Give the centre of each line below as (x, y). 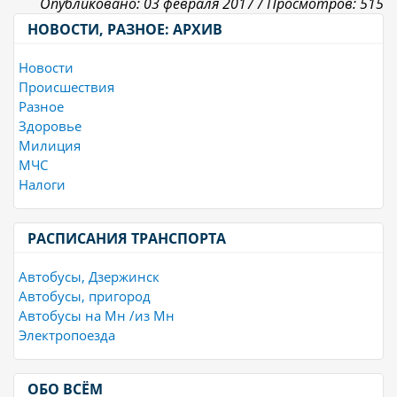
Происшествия (66, 87)
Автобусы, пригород (85, 296)
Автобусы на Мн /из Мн (97, 316)
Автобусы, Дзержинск (89, 277)
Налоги (42, 185)
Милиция (50, 146)
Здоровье (50, 126)
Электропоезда (67, 335)
